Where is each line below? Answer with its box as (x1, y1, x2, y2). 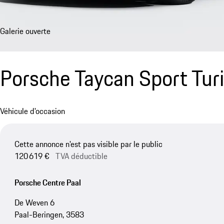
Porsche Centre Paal (14, 176, 81, 188)
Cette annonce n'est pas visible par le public (14, 137, 162, 150)
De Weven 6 (14, 196, 54, 208)
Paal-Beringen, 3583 (14, 208, 84, 220)
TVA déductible (55, 149, 107, 162)
